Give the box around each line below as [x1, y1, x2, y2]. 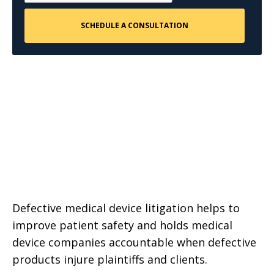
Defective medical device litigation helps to [12, 201, 240, 215]
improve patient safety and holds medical [12, 218, 232, 232]
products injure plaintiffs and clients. [12, 252, 207, 267]
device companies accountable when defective [12, 235, 256, 250]
